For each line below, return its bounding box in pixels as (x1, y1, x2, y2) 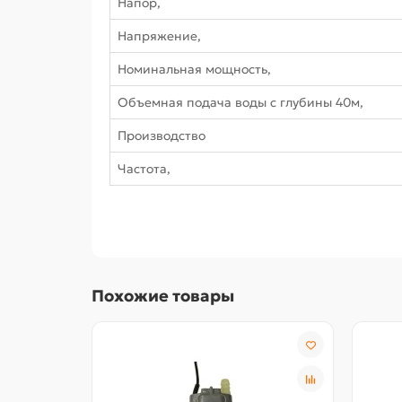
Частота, (118, 161, 170, 177)
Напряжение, (118, 28, 201, 44)
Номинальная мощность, (118, 61, 271, 77)
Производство (118, 127, 205, 144)
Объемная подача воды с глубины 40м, (118, 94, 363, 110)
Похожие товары (92, 285, 234, 306)
